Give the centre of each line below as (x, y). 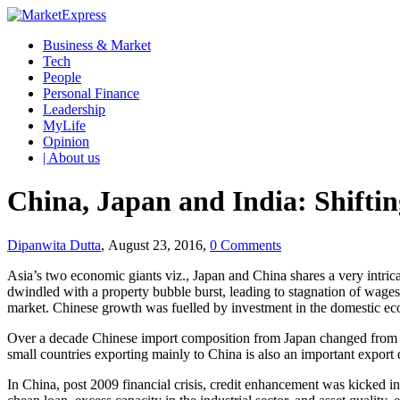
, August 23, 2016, (155, 245)
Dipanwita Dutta (54, 245)
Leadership (74, 109)
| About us (71, 158)
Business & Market (97, 45)
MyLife (64, 125)
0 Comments (246, 245)
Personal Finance (91, 93)
